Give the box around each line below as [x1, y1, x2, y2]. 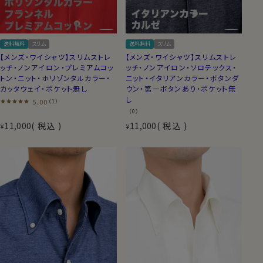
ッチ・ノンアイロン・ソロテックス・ [125, 62, 237, 72]
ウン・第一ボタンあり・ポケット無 [125, 83, 236, 93]
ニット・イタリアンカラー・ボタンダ [125, 72, 240, 83]
